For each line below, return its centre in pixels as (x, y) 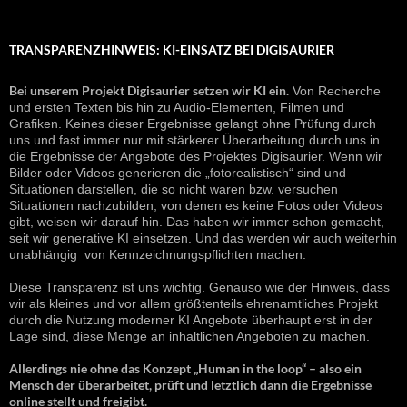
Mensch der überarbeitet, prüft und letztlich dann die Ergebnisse (190, 385)
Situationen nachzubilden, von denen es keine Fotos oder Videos (196, 206)
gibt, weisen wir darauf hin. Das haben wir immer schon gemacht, (197, 222)
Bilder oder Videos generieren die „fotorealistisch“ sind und (178, 173)
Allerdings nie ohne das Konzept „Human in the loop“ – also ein (185, 369)
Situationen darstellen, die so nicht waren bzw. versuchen (174, 189)
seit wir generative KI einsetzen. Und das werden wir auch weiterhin (203, 238)
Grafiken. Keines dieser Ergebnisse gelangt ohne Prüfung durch (193, 124)
